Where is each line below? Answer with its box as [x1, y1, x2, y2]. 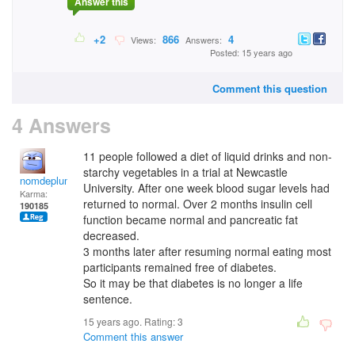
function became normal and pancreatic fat [83, 212, 298, 227]
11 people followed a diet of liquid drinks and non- [83, 148, 332, 164]
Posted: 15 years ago [210, 46, 292, 59]
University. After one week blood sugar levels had [83, 180, 330, 196]
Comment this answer [83, 329, 183, 344]
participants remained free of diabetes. [83, 259, 277, 275]
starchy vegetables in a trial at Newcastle [83, 164, 288, 180]
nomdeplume [20, 173, 78, 188]
